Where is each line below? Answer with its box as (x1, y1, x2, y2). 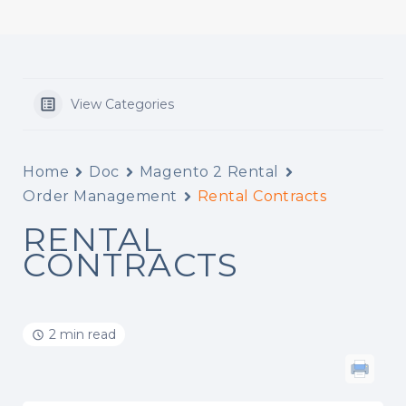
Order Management (23, 188, 178, 205)
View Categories (71, 96, 174, 112)
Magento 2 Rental (139, 163, 279, 180)
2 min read (49, 326, 116, 343)
